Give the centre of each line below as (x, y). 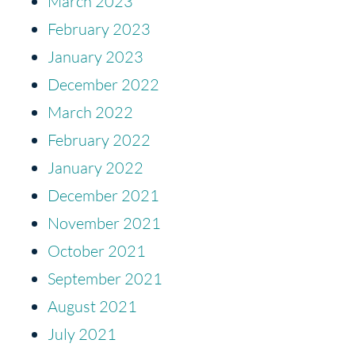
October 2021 (97, 250)
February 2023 (99, 29)
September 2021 (105, 278)
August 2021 (92, 306)
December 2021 (103, 195)
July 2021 (82, 334)
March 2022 (90, 112)
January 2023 (95, 56)
